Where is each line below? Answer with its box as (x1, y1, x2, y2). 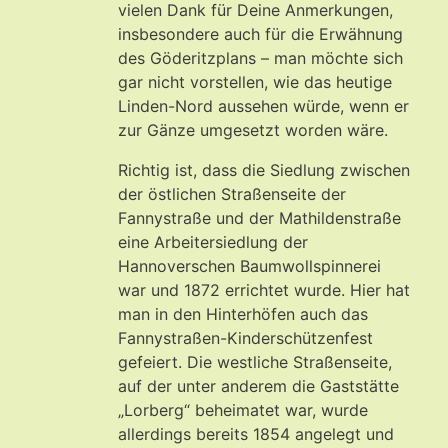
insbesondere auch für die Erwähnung (118, 23, 403, 44)
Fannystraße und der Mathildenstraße (118, 207, 401, 228)
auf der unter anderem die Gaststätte (118, 375, 399, 396)
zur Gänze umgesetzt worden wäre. (118, 119, 388, 140)
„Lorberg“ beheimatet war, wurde (118, 399, 368, 420)
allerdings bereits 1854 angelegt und (118, 423, 394, 444)
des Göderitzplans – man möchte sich (118, 47, 403, 68)
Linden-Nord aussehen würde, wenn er (118, 95, 409, 116)
